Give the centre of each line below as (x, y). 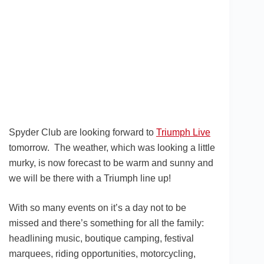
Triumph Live (183, 133)
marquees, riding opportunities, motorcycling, (102, 254)
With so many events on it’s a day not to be (98, 208)
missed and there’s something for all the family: (106, 223)
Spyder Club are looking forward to (82, 133)
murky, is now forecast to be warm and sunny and (111, 163)
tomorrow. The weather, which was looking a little (112, 148)
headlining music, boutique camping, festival (101, 239)
